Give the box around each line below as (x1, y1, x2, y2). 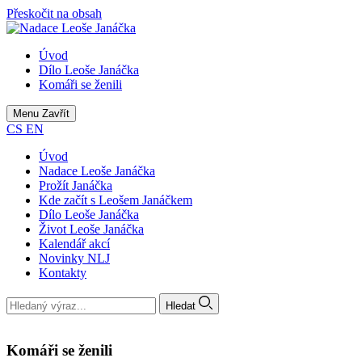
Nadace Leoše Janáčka (39, 164, 155, 178)
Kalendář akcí (39, 237, 110, 250)
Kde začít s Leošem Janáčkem (39, 193, 192, 207)
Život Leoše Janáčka (39, 222, 144, 236)
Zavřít (42, 107, 69, 120)
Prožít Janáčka (39, 179, 112, 192)
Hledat (166, 299, 196, 312)
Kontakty (39, 266, 86, 280)
